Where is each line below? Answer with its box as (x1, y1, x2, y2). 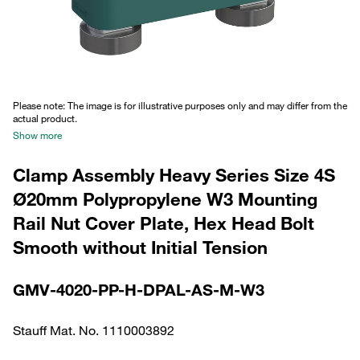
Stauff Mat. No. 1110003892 (13, 322, 174, 338)
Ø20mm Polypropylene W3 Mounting (13, 188, 317, 210)
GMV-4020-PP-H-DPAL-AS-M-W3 (13, 280, 264, 300)
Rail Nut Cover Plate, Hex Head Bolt (13, 212, 314, 234)
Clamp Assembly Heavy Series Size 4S (13, 164, 335, 186)
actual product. (13, 112, 77, 125)
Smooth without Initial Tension (13, 236, 268, 258)
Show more (13, 129, 62, 141)
